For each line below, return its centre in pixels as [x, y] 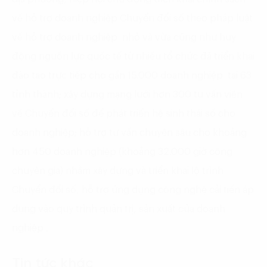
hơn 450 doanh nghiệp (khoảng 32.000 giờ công [122, 152]
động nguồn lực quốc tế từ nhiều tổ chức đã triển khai [133, 56]
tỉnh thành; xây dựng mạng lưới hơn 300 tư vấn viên [127, 94]
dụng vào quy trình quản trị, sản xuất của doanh [119, 209]
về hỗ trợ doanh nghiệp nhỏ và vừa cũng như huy [124, 37]
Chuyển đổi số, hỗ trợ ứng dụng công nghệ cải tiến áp [133, 190]
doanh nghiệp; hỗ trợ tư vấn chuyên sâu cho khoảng [129, 133]
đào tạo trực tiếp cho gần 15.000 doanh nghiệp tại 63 [132, 75]
